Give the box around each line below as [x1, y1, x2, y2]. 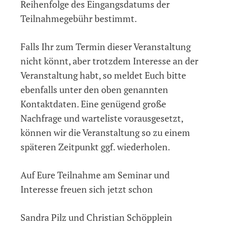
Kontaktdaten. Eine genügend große [20, 97, 166, 110]
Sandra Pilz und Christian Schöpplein [20, 211, 172, 223]
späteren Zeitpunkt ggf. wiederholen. [20, 140, 170, 153]
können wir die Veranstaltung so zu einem [20, 126, 190, 139]
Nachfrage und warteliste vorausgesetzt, [20, 111, 183, 124]
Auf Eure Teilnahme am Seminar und [20, 168, 170, 181]
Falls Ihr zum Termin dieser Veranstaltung [20, 40, 191, 53]
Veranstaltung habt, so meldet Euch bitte [20, 68, 186, 81]
